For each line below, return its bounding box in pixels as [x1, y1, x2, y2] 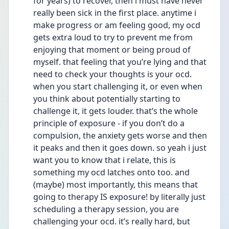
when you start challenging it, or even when [33, 81, 202, 92]
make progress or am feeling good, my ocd [33, 19, 200, 31]
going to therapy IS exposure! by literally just [33, 191, 205, 202]
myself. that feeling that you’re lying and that [33, 56, 207, 67]
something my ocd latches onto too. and [33, 167, 190, 178]
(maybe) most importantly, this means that [33, 179, 198, 190]
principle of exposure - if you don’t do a [33, 118, 185, 129]
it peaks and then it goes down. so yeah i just [33, 142, 207, 153]
